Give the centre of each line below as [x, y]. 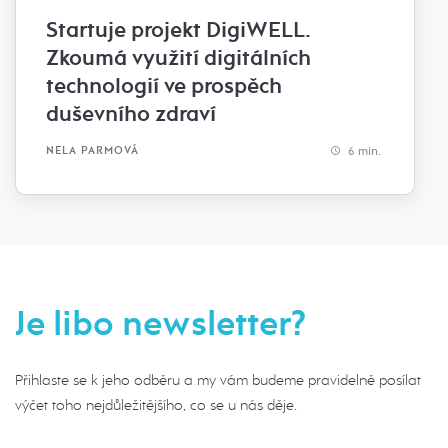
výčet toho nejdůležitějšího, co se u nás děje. [156, 404]
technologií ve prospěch [164, 85]
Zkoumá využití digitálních [178, 57]
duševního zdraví [131, 113]
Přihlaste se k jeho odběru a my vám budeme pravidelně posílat [218, 379]
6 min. [363, 150]
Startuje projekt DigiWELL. [178, 29]
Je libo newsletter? [160, 323]
